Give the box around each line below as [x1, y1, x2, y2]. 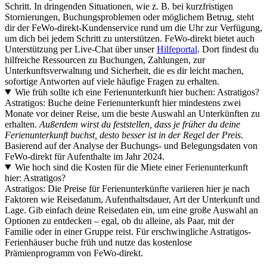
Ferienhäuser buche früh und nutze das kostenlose [5, 237, 192, 247]
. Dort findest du [197, 44, 259, 54]
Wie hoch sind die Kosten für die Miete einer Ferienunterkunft [14, 162, 248, 172]
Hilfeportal [157, 44, 197, 54]
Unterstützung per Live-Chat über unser [5, 44, 157, 54]
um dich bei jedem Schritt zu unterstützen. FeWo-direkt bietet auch [5, 33, 254, 44]
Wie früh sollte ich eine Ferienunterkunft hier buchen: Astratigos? [14, 86, 259, 97]
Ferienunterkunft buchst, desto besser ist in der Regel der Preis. [5, 129, 243, 140]
